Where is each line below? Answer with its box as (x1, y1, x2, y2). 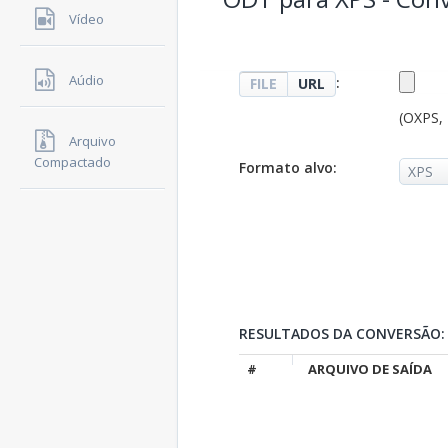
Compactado (34, 153, 111, 172)
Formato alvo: (238, 158, 337, 177)
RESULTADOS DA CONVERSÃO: (238, 324, 445, 343)
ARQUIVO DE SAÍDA (307, 360, 432, 378)
